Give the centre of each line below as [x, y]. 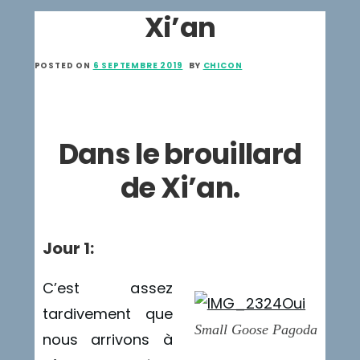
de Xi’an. [180, 187]
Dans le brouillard [180, 153]
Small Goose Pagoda [256, 329]
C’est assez [107, 288]
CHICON [223, 65]
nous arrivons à [107, 339]
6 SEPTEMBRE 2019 [138, 65]
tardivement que [107, 313]
